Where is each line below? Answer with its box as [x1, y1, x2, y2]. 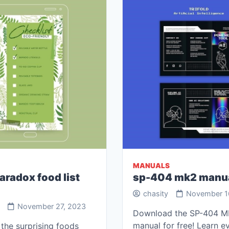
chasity [143, 189, 168, 198]
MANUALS [133, 162, 170, 170]
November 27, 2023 [17, 202, 86, 211]
